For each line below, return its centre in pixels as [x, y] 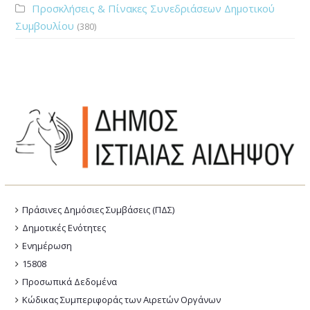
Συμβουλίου [45, 26]
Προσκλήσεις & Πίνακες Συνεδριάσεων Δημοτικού [154, 9]
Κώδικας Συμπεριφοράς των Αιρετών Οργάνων [122, 300]
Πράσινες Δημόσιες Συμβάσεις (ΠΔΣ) [99, 210]
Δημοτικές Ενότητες [64, 228]
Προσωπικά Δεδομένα [70, 282]
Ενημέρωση [47, 246]
